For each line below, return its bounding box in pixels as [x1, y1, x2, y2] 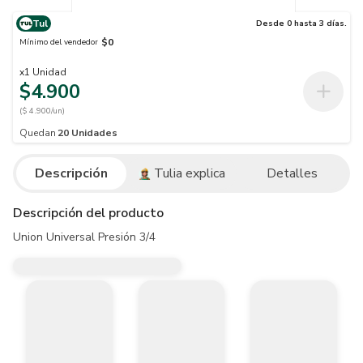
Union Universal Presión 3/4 [13, 229, 156, 245]
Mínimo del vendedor [19, 36, 98, 48]
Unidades [71, 126, 117, 139]
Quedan [19, 126, 56, 139]
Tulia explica [153, 164, 225, 182]
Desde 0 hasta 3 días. [256, 17, 347, 29]
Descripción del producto [13, 204, 164, 222]
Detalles [266, 164, 318, 182]
